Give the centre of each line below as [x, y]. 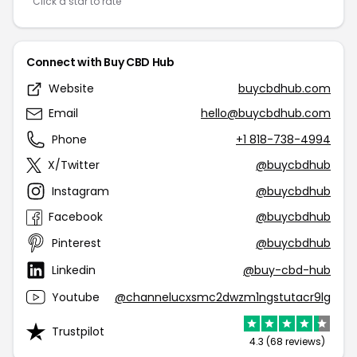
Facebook [76, 217]
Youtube [76, 297]
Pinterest [76, 243]
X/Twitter [74, 165]
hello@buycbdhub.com [266, 113]
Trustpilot [78, 331]
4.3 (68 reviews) [287, 341]
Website [71, 88]
